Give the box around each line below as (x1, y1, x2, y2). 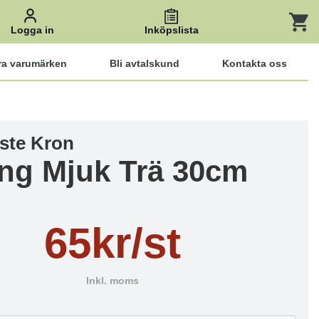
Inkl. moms (86, 276, 140, 286)
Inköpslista (144, 25, 199, 36)
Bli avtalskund (110, 58, 179, 69)
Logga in (10, 25, 54, 36)
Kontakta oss (222, 58, 287, 69)
